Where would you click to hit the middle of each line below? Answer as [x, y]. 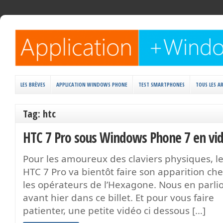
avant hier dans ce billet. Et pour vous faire [118, 197]
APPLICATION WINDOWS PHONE [92, 84]
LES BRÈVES [33, 84]
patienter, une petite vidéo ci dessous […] [114, 210]
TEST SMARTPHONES [162, 84]
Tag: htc [39, 113]
